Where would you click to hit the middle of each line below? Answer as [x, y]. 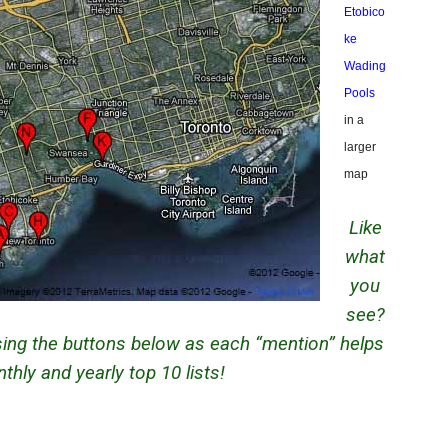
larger [360, 147]
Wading [365, 66]
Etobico [364, 12]
